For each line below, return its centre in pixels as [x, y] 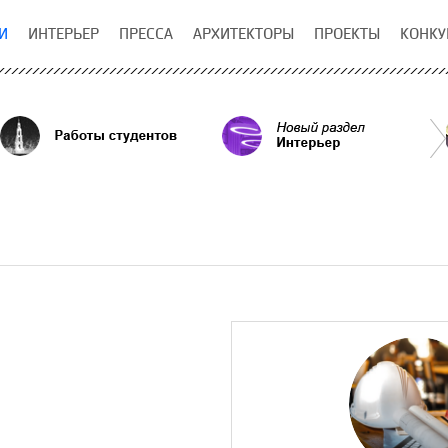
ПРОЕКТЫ [347, 33]
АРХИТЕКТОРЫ [243, 33]
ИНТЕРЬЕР [63, 33]
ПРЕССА [146, 33]
